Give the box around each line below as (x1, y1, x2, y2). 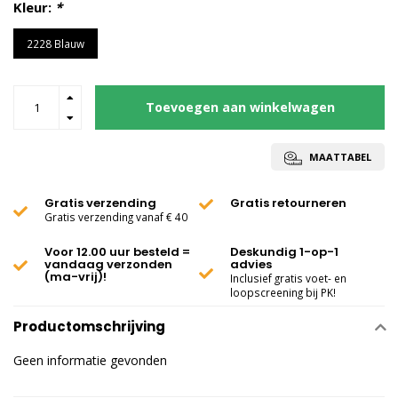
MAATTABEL (306, 150, 371, 163)
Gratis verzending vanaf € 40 (44, 210, 187, 224)
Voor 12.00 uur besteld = (44, 243, 190, 260)
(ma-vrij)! (44, 268, 107, 285)
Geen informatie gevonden (13, 352, 167, 369)
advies (230, 256, 272, 273)
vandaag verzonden (44, 256, 172, 273)
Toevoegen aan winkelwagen (145, 99, 335, 115)
